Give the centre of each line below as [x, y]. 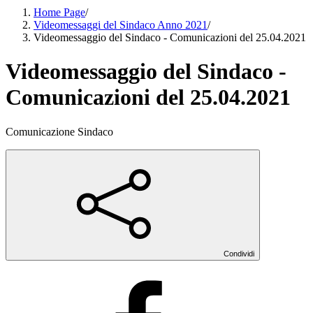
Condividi [239, 253]
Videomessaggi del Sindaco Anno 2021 [121, 25]
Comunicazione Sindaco [59, 131]
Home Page [59, 12]
